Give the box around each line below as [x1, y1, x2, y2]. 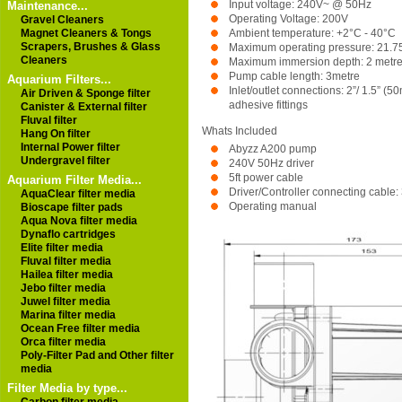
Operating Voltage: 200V [229, 12, 348, 25]
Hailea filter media [21, 268, 113, 281]
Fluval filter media [21, 255, 111, 267]
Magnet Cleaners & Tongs [21, 27, 152, 39]
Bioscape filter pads [21, 201, 123, 214]
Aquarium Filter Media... [7, 173, 142, 187]
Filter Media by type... [7, 381, 127, 395]
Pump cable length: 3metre [229, 69, 360, 83]
